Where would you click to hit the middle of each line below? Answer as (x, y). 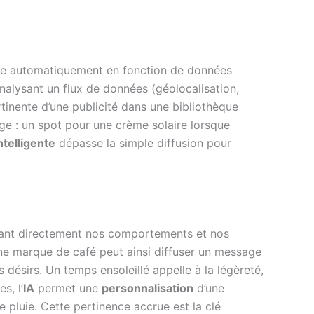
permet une (68, 288)
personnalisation (148, 288)
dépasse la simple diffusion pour (143, 143)
